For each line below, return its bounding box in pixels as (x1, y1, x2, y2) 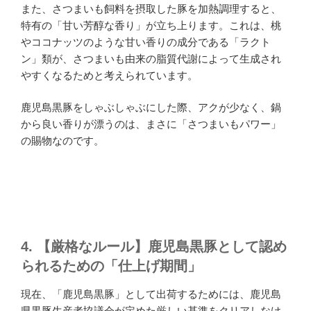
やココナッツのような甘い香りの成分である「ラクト (21, 35, 271, 48)
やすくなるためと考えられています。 (21, 69, 198, 81)
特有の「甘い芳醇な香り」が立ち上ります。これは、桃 (21, 19, 281, 31)
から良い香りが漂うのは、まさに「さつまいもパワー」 (21, 118, 281, 131)
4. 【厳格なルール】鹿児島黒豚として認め (21, 238, 287, 254)
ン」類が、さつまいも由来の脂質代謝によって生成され (21, 52, 281, 65)
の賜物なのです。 (21, 135, 104, 147)
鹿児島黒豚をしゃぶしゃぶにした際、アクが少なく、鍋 (21, 101, 281, 114)
